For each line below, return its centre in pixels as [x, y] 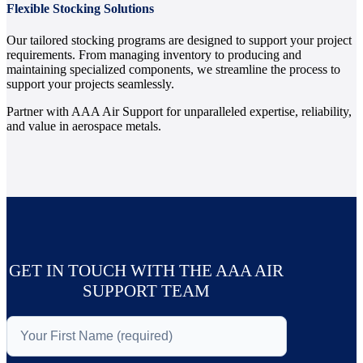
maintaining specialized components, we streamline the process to [173, 70]
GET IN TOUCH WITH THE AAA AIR [147, 271]
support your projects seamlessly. [90, 84]
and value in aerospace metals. [84, 126]
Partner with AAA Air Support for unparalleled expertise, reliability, [179, 112]
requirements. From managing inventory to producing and [154, 55]
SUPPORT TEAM [147, 291]
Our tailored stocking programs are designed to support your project [179, 41]
